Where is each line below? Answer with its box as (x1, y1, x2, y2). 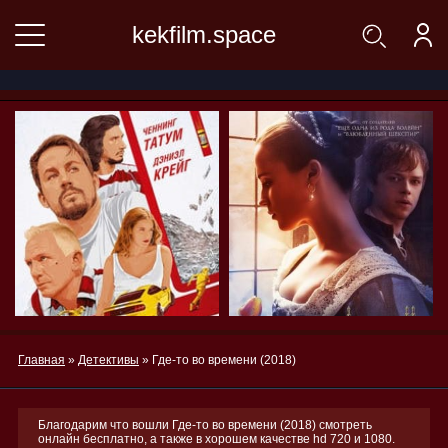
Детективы (78, 353, 139, 367)
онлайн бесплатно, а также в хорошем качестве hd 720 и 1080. (38, 432, 395, 446)
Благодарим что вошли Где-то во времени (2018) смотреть (38, 418, 372, 432)
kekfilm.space (132, 21, 276, 48)
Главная (18, 353, 65, 367)
